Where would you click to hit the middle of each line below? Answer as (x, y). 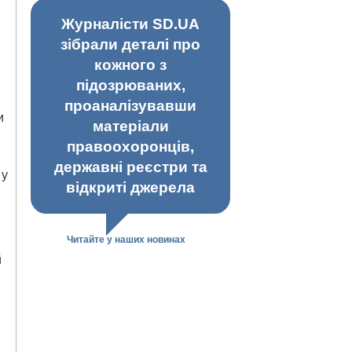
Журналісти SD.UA (130, 24)
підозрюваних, (130, 86)
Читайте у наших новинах (126, 240)
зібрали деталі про (130, 45)
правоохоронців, (130, 147)
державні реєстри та (130, 167)
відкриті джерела (130, 188)
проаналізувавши (130, 106)
